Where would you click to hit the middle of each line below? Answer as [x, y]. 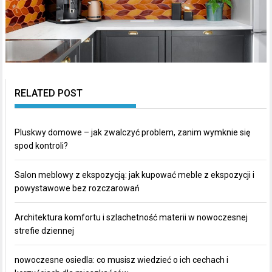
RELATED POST [49, 93]
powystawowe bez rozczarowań [77, 188]
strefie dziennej [45, 230]
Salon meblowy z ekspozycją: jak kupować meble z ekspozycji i [135, 175]
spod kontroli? [42, 145]
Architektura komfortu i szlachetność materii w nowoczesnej [131, 217]
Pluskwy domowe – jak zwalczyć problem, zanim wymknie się [133, 132]
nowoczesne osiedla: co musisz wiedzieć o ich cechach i [122, 260]
